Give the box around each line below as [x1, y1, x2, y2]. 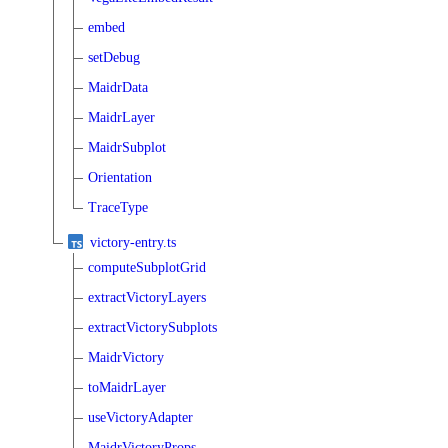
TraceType [88, 199, 148, 215]
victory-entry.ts [90, 234, 176, 250]
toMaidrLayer [88, 379, 166, 395]
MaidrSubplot [88, 139, 166, 155]
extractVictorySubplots [88, 319, 217, 335]
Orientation [88, 169, 152, 185]
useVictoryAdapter [88, 409, 193, 425]
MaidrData [88, 79, 148, 95]
